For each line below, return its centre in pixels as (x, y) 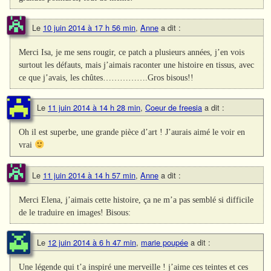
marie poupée (165, 242)
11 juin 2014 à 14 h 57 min (89, 175)
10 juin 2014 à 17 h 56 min (89, 28)
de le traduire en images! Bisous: (75, 212)
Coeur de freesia (174, 108)
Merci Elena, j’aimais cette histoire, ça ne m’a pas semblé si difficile (136, 199)
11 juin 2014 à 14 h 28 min (94, 108)
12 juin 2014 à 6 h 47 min (92, 242)
